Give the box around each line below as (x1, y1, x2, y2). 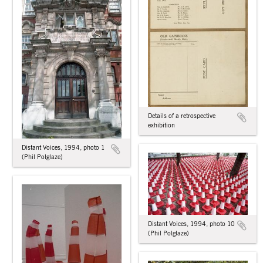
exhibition (148, 122, 175, 129)
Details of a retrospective (148, 112, 215, 119)
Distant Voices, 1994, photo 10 (148, 220, 235, 227)
